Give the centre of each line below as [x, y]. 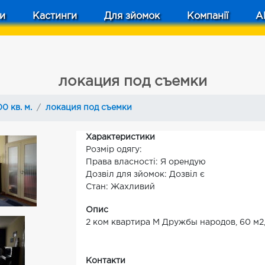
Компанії [208, 16]
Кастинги [55, 16]
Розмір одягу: [114, 150]
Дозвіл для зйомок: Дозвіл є [145, 174]
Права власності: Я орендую [146, 162]
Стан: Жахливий [120, 187]
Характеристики [120, 137]
